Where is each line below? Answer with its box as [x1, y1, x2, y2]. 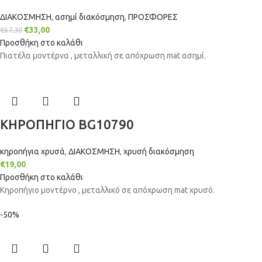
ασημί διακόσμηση [55, 12, 125, 22]
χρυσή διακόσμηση [123, 147, 194, 156]
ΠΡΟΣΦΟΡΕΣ [128, 12, 178, 22]
